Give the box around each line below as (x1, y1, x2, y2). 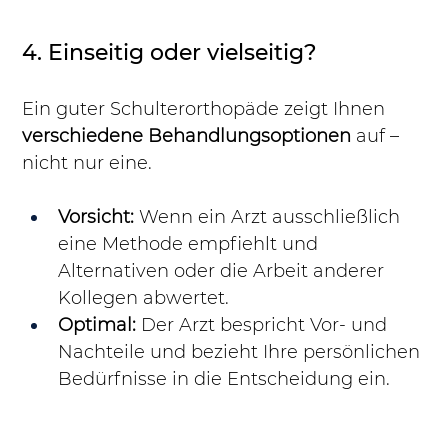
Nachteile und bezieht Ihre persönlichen (58, 341, 426, 364)
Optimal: (58, 314, 137, 337)
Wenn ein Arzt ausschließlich (134, 206, 406, 229)
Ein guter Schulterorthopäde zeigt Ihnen (22, 98, 391, 121)
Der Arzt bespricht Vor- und (136, 314, 393, 337)
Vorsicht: (58, 206, 135, 229)
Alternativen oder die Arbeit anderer (58, 260, 390, 283)
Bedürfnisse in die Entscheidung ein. (58, 368, 391, 391)
